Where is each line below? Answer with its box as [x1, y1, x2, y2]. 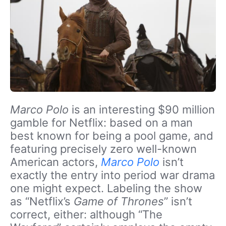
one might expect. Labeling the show [10, 182, 202, 195]
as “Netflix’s [10, 195, 74, 208]
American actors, [10, 155, 101, 168]
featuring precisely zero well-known [10, 142, 197, 155]
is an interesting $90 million [72, 103, 215, 116]
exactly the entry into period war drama [10, 168, 215, 182]
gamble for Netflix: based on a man [10, 116, 193, 129]
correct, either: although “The [10, 208, 162, 221]
